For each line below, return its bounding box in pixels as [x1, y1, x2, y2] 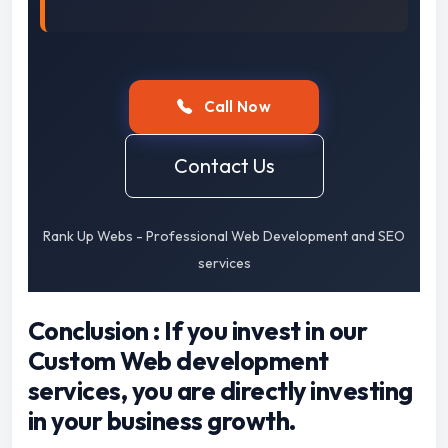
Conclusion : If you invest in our [28, 315, 368, 348]
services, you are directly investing [28, 375, 413, 408]
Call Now [200, 97, 272, 117]
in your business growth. [28, 405, 296, 438]
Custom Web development [28, 345, 329, 378]
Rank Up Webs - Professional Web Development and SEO [43, 227, 405, 246]
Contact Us [173, 153, 275, 179]
